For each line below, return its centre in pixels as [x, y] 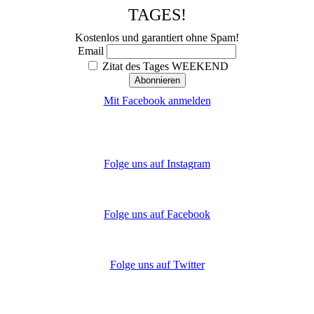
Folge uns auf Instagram [157, 164]
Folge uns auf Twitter [157, 265]
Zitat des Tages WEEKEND [164, 67]
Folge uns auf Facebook [157, 214]
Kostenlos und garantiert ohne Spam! [157, 38]
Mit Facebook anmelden [157, 101]
